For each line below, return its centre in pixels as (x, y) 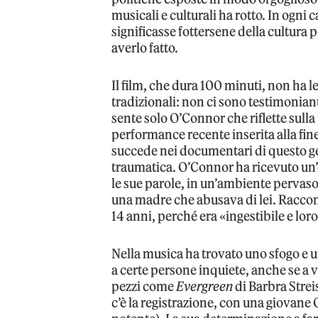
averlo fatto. (145, 48)
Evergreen (205, 286)
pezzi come (144, 286)
